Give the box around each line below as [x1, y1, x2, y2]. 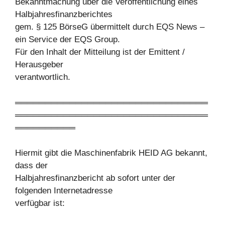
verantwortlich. [15, 72, 70, 82]
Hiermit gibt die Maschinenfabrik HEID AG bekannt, [15, 148, 207, 158]
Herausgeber [15, 60, 63, 70]
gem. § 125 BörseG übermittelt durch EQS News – [15, 22, 204, 32]
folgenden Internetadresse [15, 186, 113, 196]
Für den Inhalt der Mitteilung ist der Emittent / [15, 47, 185, 57]
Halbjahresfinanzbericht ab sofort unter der [15, 173, 175, 183]
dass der [15, 161, 48, 171]
